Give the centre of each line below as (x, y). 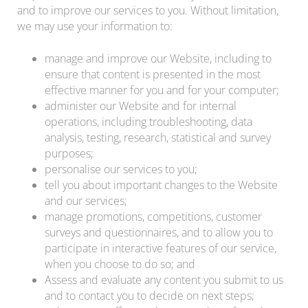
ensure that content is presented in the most (153, 74)
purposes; (69, 153)
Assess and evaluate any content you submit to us (164, 279)
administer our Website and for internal (141, 106)
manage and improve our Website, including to (158, 58)
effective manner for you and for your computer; (162, 90)
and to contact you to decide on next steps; (150, 295)
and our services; (86, 200)
